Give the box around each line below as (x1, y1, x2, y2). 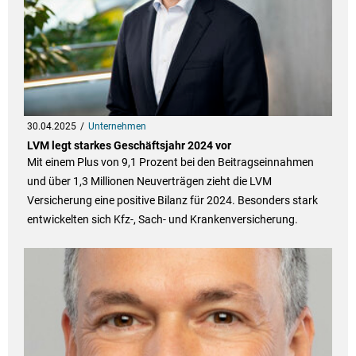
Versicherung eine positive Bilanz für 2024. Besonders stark (26, 194, 318, 207)
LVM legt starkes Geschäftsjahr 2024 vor (26, 139, 231, 153)
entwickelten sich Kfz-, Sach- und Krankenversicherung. (26, 213, 298, 226)
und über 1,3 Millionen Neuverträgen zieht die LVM (26, 175, 272, 188)
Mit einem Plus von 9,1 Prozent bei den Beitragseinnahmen (26, 156, 314, 169)
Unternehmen (87, 121, 146, 133)
